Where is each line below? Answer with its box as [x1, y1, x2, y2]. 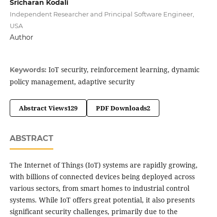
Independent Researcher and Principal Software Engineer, [9, 10, 194, 18]
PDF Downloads [96, 104, 147, 113]
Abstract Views [18, 104, 67, 113]
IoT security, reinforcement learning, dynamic [48, 65, 200, 75]
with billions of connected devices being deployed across [9, 172, 195, 182]
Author [9, 33, 33, 42]
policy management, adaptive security [9, 77, 135, 87]
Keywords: [9, 65, 48, 75]
